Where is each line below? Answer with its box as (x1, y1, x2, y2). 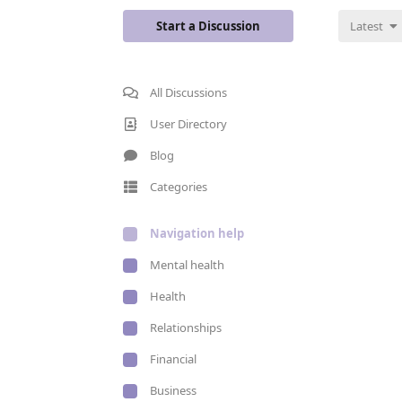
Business (150, 382, 197, 398)
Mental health (150, 257, 224, 273)
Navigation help (150, 225, 244, 241)
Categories (150, 179, 207, 195)
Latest (350, 18, 383, 34)
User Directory (150, 116, 227, 132)
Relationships (150, 319, 222, 336)
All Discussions (150, 84, 227, 100)
